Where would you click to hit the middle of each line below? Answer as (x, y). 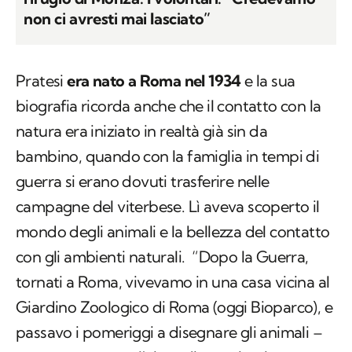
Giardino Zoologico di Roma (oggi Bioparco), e (174, 307)
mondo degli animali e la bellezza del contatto (173, 232)
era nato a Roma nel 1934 (154, 81)
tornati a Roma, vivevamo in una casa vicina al (173, 282)
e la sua (268, 81)
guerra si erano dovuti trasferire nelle (143, 181)
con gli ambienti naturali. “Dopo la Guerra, (162, 257)
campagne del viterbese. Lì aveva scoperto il (168, 207)
